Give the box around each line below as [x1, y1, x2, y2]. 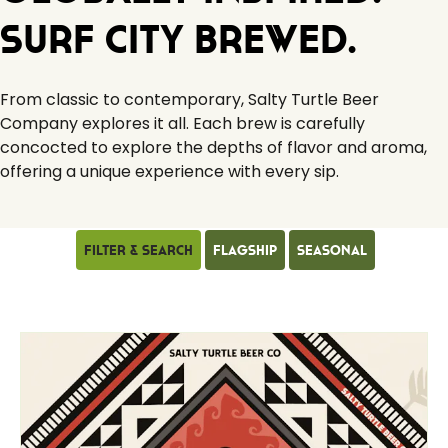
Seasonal [296, 240, 367, 259]
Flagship [212, 240, 277, 259]
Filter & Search [83, 240, 193, 259]
